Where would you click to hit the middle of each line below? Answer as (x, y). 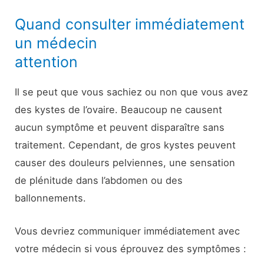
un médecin (56, 43)
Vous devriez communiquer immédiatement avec (128, 231)
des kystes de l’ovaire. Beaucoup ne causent (119, 109)
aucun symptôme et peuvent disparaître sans (120, 127)
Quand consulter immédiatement (130, 24)
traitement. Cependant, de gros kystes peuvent (126, 145)
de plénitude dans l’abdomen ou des (99, 180)
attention (47, 62)
